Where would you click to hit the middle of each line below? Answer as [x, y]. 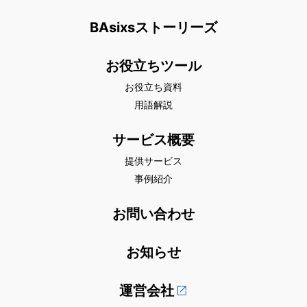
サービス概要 [153, 140]
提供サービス [153, 161]
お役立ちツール [153, 66]
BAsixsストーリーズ [153, 28]
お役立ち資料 [153, 87]
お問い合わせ [153, 214]
